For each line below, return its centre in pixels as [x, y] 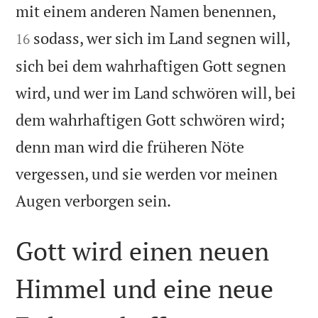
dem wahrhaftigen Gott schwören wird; [150, 119]
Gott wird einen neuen [143, 251]
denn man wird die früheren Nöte [130, 146]
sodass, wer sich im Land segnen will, [162, 38]
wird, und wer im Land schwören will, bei [156, 92]
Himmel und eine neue [145, 288]
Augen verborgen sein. [94, 200]
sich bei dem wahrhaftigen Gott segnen [151, 65]
